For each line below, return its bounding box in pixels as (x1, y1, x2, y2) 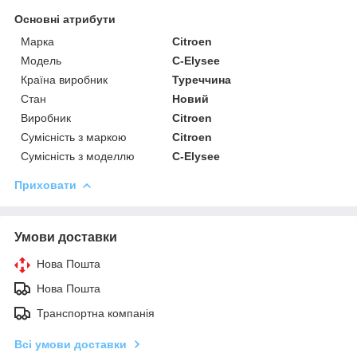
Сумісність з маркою (21, 130, 127, 143)
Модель (21, 53, 61, 67)
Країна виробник (21, 73, 108, 86)
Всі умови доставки (14, 337, 127, 351)
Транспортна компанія (37, 306, 155, 320)
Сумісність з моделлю (21, 149, 135, 163)
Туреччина (172, 73, 232, 86)
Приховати (14, 178, 76, 191)
